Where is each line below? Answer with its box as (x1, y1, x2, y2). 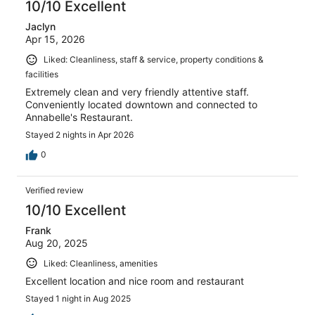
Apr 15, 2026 (25, 32, 85, 45)
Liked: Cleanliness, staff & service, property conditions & (44, 53, 264, 65)
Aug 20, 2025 (25, 236, 88, 249)
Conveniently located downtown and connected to (25, 98, 257, 110)
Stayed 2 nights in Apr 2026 (25, 129, 134, 140)
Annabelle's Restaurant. (25, 110, 133, 123)
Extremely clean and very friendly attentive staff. (25, 85, 249, 98)
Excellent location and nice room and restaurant (25, 275, 244, 288)
